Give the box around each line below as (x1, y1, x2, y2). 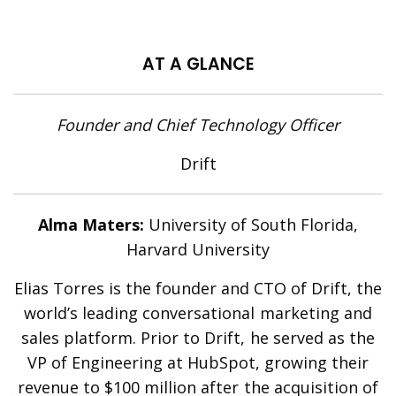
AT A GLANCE (141, 52, 255, 77)
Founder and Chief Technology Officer (57, 114, 339, 136)
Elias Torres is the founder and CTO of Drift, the (13, 278, 383, 300)
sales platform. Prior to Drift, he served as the (21, 327, 375, 349)
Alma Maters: (37, 214, 144, 236)
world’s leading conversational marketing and (24, 302, 372, 324)
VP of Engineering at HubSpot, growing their (27, 352, 369, 374)
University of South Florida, (143, 214, 359, 236)
